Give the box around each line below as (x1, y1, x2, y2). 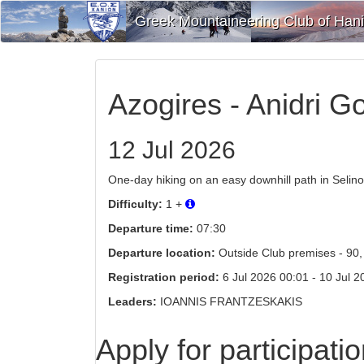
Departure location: (108, 246, 215, 260)
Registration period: (108, 271, 219, 284)
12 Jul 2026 (108, 136, 236, 164)
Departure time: (108, 222, 193, 236)
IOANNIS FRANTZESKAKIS (157, 295, 302, 309)
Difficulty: (108, 197, 162, 211)
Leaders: (108, 295, 157, 309)
